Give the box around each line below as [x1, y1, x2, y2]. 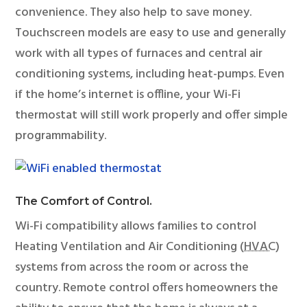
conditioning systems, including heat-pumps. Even [15, 64, 285, 84]
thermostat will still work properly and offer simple [15, 106, 288, 125]
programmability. [15, 126, 107, 146]
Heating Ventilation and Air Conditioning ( [15, 237, 245, 257]
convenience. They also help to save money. [15, 3, 252, 23]
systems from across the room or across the [15, 258, 249, 278]
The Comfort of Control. [15, 195, 153, 208]
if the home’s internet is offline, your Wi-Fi [15, 85, 241, 105]
